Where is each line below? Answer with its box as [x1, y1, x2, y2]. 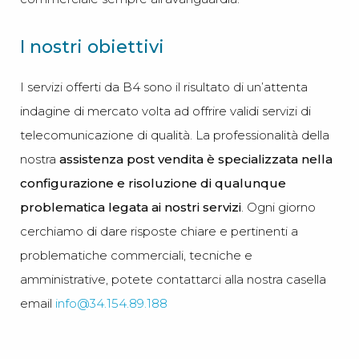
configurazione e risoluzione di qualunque [20, 175, 286, 191]
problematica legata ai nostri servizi [20, 199, 241, 215]
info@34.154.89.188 [55, 295, 167, 311]
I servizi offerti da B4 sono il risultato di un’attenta [20, 79, 308, 95]
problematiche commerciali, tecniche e [20, 247, 252, 263]
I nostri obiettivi [20, 35, 164, 58]
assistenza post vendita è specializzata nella [56, 151, 333, 167]
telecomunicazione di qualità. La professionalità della [20, 127, 329, 143]
